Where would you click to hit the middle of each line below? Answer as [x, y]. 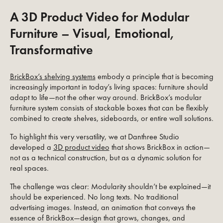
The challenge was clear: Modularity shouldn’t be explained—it [110, 186]
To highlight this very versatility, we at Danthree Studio [94, 136]
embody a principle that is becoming [154, 76]
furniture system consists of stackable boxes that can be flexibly [109, 108]
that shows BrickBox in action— [160, 147]
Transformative [51, 50]
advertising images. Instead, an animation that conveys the [103, 207]
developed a [31, 147]
